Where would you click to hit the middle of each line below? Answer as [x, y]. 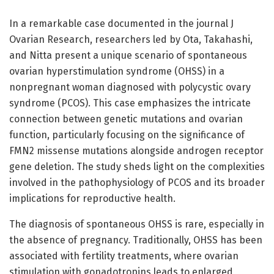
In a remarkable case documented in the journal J [121, 24]
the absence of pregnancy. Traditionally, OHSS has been [136, 240]
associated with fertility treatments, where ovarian [124, 256]
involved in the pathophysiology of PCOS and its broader [137, 183]
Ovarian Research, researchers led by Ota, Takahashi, [131, 40]
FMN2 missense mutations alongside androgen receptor [136, 151]
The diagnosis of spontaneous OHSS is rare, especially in [137, 224]
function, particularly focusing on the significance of [127, 135]
